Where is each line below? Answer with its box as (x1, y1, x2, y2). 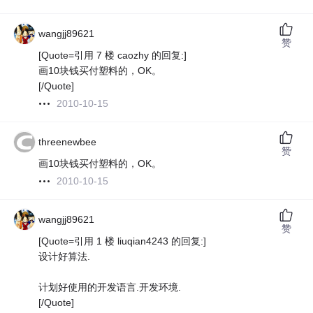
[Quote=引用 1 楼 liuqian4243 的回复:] (38, 235, 207, 247)
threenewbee (38, 136, 97, 148)
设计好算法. (38, 251, 91, 263)
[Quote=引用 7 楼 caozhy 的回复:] (38, 50, 187, 61)
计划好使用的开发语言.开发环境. (38, 282, 182, 293)
